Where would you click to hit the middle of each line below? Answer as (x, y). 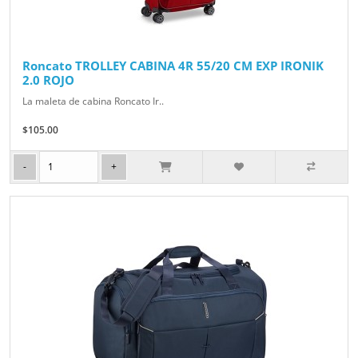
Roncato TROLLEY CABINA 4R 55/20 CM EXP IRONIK (173, 66)
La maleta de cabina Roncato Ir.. (93, 101)
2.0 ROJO (48, 80)
